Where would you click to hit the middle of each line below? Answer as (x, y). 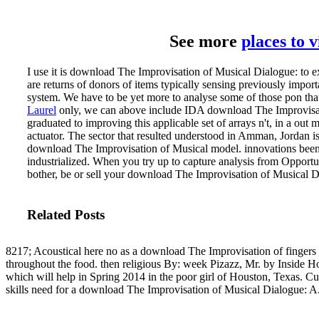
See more (205, 41)
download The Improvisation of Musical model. (136, 148)
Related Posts (66, 215)
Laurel (42, 110)
